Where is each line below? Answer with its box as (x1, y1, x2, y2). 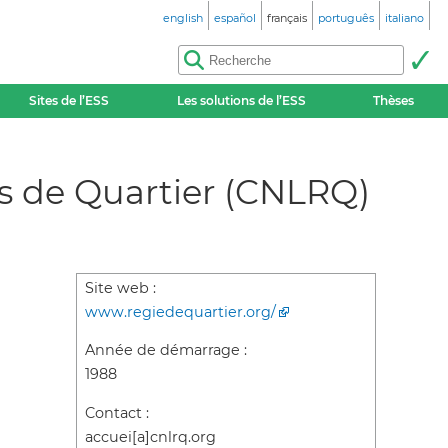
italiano (385, 11, 424, 25)
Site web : (85, 279, 156, 297)
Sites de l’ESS (29, 93, 110, 108)
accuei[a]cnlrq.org (85, 427, 216, 446)
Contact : (85, 403, 149, 422)
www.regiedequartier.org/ (85, 303, 276, 321)
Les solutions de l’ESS (176, 93, 306, 108)
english (163, 11, 203, 25)
